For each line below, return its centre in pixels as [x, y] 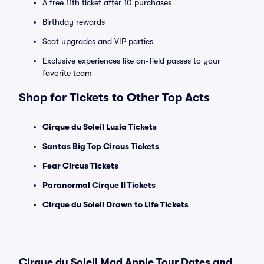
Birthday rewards [74, 22]
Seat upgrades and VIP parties [98, 41]
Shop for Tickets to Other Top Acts [114, 98]
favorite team [67, 73]
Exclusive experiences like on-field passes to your [131, 61]
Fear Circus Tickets [80, 166]
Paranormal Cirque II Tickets [99, 185]
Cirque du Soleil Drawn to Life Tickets [115, 204]
